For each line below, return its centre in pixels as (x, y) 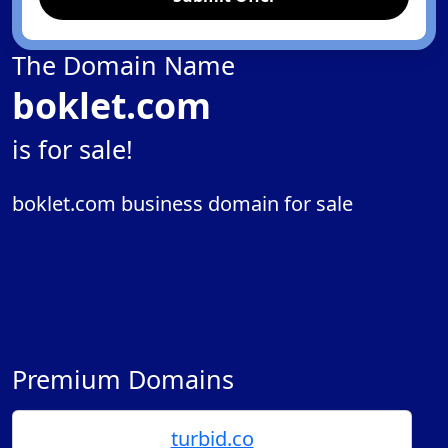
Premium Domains (123, 379)
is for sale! (72, 149)
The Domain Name (123, 65)
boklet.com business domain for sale (182, 203)
